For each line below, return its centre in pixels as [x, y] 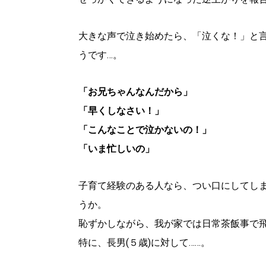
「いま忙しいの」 [116, 148]
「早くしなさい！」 [121, 110]
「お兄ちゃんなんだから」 [135, 91]
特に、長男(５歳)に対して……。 [144, 242]
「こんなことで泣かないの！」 [145, 129]
